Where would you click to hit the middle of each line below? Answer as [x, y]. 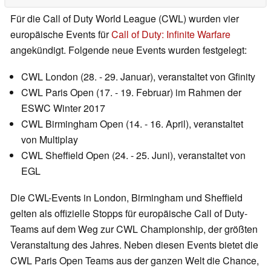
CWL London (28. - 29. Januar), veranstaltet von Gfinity [138, 77]
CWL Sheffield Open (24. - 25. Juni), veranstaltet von [133, 155]
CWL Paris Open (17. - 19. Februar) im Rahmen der [131, 93]
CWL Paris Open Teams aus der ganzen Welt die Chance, [135, 261]
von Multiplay [50, 140]
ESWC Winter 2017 [63, 108]
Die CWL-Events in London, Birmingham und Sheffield [126, 198]
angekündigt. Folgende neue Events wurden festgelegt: [129, 50]
